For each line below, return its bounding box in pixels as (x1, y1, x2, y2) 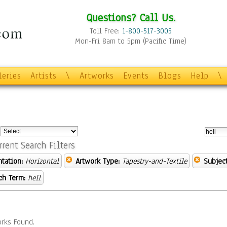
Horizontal (25, 156, 59, 166)
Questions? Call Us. (86, 10, 176, 25)
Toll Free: (90, 26, 122, 36)
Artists (30, 70, 57, 82)
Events (123, 70, 149, 82)
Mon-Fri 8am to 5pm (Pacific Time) (75, 36, 186, 46)
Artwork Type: (75, 156, 120, 166)
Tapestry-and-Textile (122, 156, 187, 166)
